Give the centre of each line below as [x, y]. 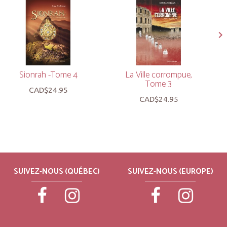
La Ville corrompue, [159, 75]
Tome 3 [159, 84]
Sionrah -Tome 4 [48, 75]
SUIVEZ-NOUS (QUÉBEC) [57, 171]
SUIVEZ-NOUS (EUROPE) [170, 171]
